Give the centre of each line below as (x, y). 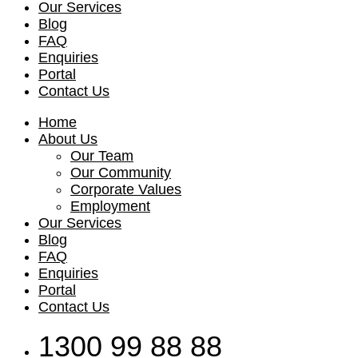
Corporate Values (126, 189)
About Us (68, 139)
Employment (110, 206)
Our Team (102, 156)
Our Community (121, 173)
